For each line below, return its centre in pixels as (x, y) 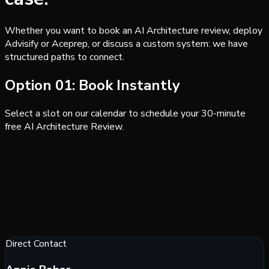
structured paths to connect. (65, 57)
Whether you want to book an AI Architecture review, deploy (134, 31)
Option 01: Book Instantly (92, 85)
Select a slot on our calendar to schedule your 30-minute (125, 113)
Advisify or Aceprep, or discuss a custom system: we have (126, 44)
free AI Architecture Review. (64, 126)
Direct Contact (36, 243)
